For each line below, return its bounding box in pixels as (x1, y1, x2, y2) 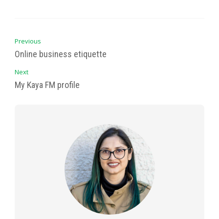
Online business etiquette (15, 48, 107, 59)
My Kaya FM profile (15, 79, 80, 90)
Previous (15, 36, 41, 45)
